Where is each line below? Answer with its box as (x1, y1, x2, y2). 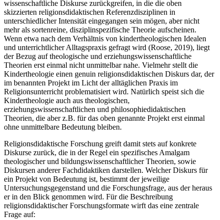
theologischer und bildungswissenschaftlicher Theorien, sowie (4, 157, 196, 166)
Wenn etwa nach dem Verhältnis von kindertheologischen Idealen (4, 34, 206, 43)
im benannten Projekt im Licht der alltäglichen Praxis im (4, 79, 178, 87)
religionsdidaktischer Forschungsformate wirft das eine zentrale (4, 201, 199, 210)
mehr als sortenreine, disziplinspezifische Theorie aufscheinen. (4, 26, 196, 34)
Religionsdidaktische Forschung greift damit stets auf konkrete (4, 139, 196, 148)
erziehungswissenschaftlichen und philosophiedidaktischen (4, 105, 186, 114)
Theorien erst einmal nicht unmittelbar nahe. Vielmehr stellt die (4, 61, 198, 70)
